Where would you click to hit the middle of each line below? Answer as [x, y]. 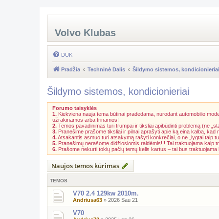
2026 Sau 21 [123, 200]
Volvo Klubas [85, 33]
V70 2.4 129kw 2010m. [106, 193]
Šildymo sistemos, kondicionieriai [118, 91]
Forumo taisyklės [75, 108]
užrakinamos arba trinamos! [86, 120]
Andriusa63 [88, 200]
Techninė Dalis [106, 69]
